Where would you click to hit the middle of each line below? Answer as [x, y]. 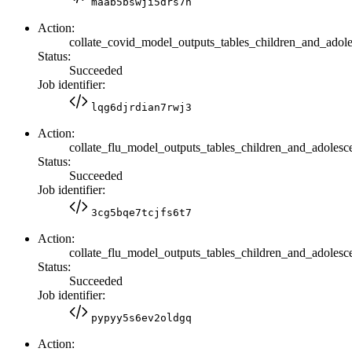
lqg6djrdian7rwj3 [141, 107]
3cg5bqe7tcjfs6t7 [141, 212]
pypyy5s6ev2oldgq [141, 317]
